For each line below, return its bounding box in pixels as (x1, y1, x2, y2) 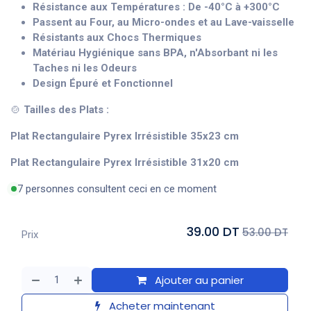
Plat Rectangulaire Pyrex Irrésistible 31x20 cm (10, 156, 239, 169)
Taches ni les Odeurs (33, 62, 137, 74)
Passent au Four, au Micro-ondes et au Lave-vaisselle (33, 16, 294, 28)
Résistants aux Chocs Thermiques (33, 31, 201, 44)
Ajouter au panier (151, 273, 244, 287)
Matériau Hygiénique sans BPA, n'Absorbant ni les (33, 47, 278, 59)
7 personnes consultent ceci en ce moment (17, 183, 217, 195)
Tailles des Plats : (24, 103, 109, 116)
